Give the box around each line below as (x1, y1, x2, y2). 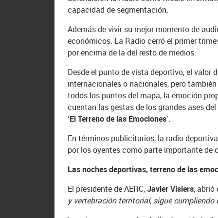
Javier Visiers (147, 183, 194, 195)
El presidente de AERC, (68, 183, 147, 195)
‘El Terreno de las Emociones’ (68, 113, 169, 125)
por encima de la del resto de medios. (68, 47, 197, 58)
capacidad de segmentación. (68, 4, 169, 16)
